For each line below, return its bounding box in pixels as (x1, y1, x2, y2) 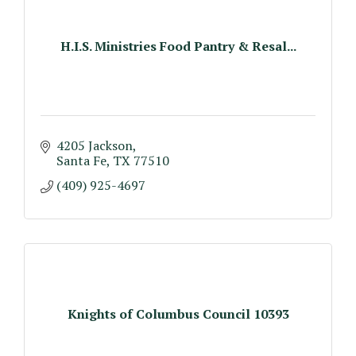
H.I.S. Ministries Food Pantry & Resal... (60, 37, 296, 55)
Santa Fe (56, 152, 106, 169)
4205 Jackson (56, 137, 133, 154)
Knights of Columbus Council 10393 (67, 304, 289, 323)
